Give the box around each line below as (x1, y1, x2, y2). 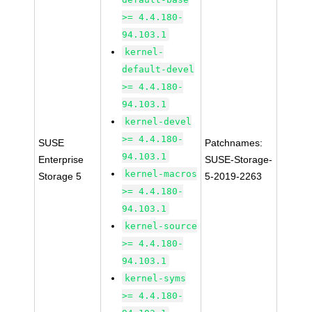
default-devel (122, 64, 195, 75)
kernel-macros (125, 169, 198, 179)
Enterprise (38, 154, 84, 165)
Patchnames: (205, 137, 263, 148)
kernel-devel (125, 116, 192, 127)
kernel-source (125, 221, 198, 231)
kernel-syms (125, 273, 187, 283)
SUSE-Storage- (205, 154, 273, 165)
